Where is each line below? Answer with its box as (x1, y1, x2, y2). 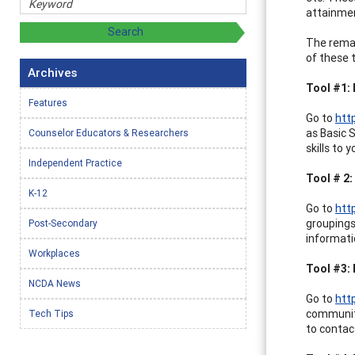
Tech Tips (29, 307, 74, 319)
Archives (28, 64, 77, 80)
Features (29, 96, 67, 109)
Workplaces (29, 246, 80, 259)
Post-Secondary (29, 216, 97, 229)
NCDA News (29, 277, 81, 289)
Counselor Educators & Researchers (29, 126, 189, 139)
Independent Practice (29, 156, 122, 169)
